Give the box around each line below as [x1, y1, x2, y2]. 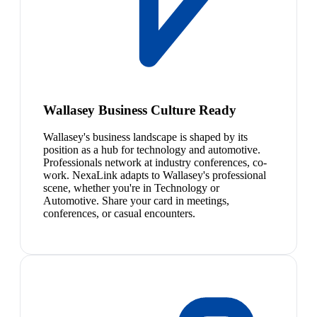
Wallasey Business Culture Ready [43, 102, 236, 117]
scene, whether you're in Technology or [43, 182, 219, 195]
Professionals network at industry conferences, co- [43, 156, 267, 169]
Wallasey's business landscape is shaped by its [43, 131, 248, 144]
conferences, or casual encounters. [43, 207, 195, 220]
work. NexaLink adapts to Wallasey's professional [43, 169, 266, 182]
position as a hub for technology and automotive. [43, 144, 260, 156]
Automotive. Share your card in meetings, [43, 195, 229, 207]
